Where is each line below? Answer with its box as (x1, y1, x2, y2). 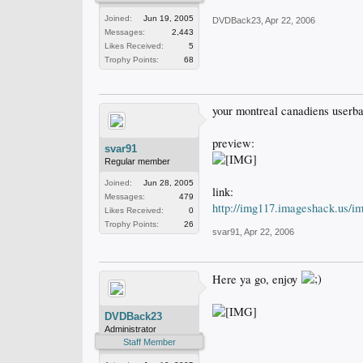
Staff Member (122, 337, 176, 347)
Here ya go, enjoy (212, 271, 301, 287)
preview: (212, 135, 254, 151)
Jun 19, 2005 (143, 14, 194, 23)
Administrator (105, 324, 156, 334)
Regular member (105, 156, 170, 166)
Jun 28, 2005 (143, 178, 194, 187)
